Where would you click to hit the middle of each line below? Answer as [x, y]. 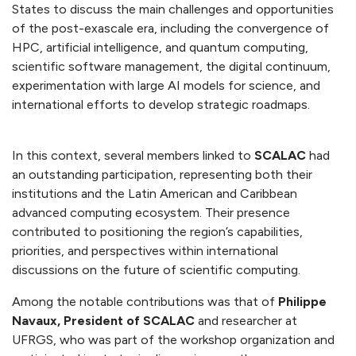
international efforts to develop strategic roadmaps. [161, 105]
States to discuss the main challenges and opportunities [173, 10]
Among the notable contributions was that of [145, 302]
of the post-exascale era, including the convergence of [170, 29]
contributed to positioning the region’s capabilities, [157, 232]
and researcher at [248, 321]
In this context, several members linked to [133, 156]
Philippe [302, 302]
